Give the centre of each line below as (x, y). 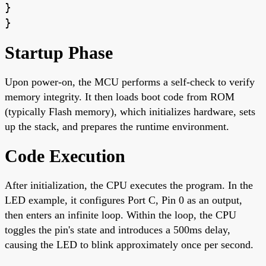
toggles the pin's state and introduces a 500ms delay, (118, 229)
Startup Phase (59, 52)
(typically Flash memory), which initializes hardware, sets (130, 111)
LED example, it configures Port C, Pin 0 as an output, (123, 200)
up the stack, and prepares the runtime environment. (117, 126)
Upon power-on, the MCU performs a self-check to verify (130, 82)
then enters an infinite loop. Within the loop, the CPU (121, 215)
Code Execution (65, 156)
